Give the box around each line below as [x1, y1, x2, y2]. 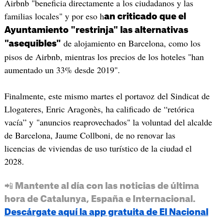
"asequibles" [4, 39, 61, 48]
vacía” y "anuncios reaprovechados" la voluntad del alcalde [4, 116, 212, 128]
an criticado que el [104, 12, 186, 21]
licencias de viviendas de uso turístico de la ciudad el [4, 142, 192, 154]
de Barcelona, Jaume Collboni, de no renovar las [4, 129, 175, 141]
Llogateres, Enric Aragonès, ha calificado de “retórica [4, 103, 194, 115]
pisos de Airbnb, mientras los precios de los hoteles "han [4, 51, 204, 63]
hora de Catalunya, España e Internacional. [4, 194, 196, 203]
